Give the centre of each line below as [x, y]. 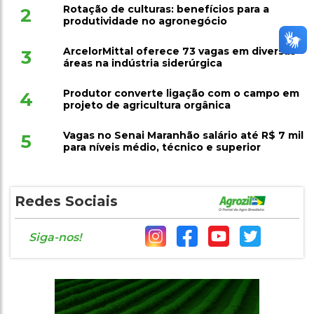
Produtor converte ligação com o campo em [181, 94]
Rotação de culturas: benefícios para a [166, 9]
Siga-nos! [55, 238]
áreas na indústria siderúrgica [142, 63]
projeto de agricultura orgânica [146, 105]
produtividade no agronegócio [145, 21]
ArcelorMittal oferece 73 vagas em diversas [179, 52]
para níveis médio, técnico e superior [162, 148]
